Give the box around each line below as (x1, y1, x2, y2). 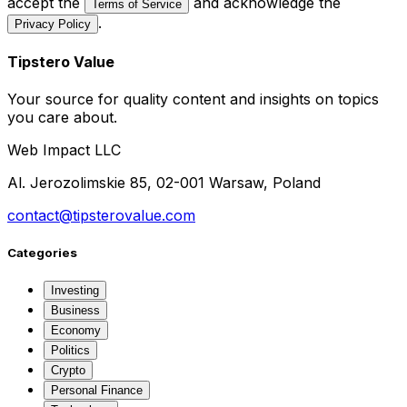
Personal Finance (51, 382, 143, 397)
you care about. (7, 108, 117, 127)
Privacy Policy (15, 16, 91, 31)
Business (51, 303, 100, 317)
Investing (51, 283, 99, 297)
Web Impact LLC (7, 141, 121, 160)
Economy (51, 323, 101, 337)
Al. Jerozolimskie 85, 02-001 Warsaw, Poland (7, 174, 321, 193)
